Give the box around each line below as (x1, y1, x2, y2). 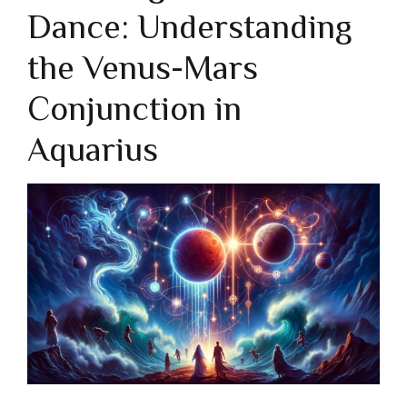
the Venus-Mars (27, 47, 258, 86)
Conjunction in (27, 88, 242, 127)
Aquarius (27, 129, 158, 168)
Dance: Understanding (27, 6, 352, 45)
